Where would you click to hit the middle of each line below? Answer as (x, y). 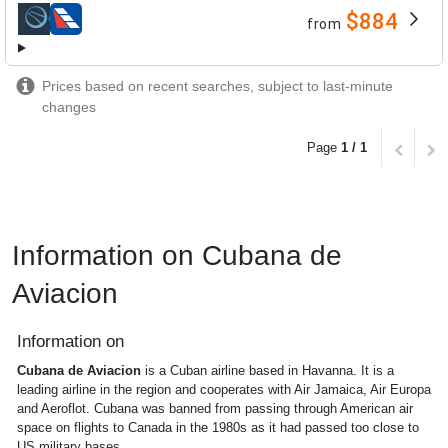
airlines (42, 27)
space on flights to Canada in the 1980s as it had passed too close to (218, 427)
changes (69, 106)
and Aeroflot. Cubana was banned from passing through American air (215, 408)
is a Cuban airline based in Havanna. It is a (267, 370)
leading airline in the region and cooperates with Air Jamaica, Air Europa (224, 389)
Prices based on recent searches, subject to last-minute (217, 85)
